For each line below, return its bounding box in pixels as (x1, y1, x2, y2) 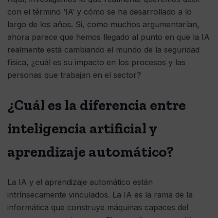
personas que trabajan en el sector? (7, 70, 141, 80)
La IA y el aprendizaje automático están (7, 177, 153, 187)
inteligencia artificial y (7, 120, 157, 138)
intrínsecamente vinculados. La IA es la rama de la (7, 190, 193, 200)
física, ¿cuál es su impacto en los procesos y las (7, 57, 185, 68)
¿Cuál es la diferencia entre (7, 96, 186, 114)
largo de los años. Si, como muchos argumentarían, (7, 19, 200, 30)
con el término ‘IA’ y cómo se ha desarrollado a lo (7, 7, 192, 17)
